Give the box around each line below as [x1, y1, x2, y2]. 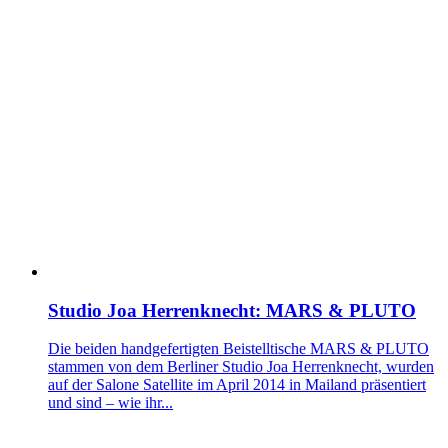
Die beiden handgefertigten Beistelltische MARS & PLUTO [48, 340, 429, 358]
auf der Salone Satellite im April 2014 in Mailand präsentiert [48, 376, 426, 394]
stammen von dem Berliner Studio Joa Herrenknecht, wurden [48, 358, 434, 376]
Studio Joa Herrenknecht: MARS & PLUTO [48, 299, 416, 321]
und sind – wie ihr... [48, 394, 173, 412]
